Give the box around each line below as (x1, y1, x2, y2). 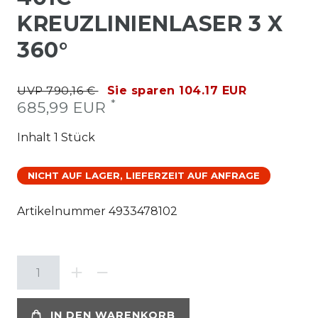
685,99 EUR (17, 99, 111, 116)
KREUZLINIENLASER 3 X (17, 11, 283, 37)
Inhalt (17, 131, 54, 144)
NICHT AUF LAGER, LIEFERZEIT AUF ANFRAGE (28, 170, 260, 181)
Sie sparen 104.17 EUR (106, 84, 246, 97)
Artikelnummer (17, 204, 109, 218)
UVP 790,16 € (17, 84, 99, 97)
